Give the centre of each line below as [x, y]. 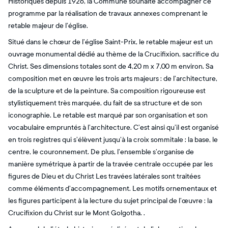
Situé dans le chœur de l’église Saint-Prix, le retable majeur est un [110, 42]
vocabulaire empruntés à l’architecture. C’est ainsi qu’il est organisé [113, 127]
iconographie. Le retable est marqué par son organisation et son [108, 115]
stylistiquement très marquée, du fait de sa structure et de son [105, 103]
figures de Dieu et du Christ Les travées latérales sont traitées [104, 176]
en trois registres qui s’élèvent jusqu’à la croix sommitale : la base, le [113, 140]
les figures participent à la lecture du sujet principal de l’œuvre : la [110, 201]
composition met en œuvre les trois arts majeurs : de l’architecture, [113, 79]
